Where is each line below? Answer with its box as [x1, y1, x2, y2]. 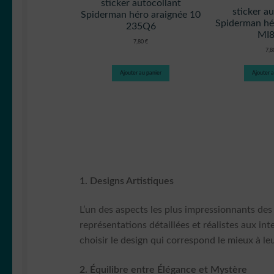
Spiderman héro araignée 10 [81, 9, 201, 20]
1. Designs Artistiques [80, 176, 174, 186]
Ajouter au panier [120, 70, 161, 76]
